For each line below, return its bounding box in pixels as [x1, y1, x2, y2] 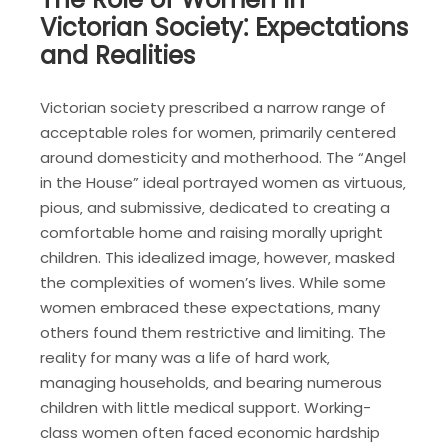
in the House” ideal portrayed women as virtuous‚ [40, 172, 406, 194]
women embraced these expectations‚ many [40, 297, 380, 319]
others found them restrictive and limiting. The [40, 322, 386, 344]
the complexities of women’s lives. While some [40, 272, 386, 294]
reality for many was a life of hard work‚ [40, 347, 330, 369]
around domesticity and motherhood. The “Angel [40, 147, 406, 169]
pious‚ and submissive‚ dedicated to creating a [40, 197, 390, 219]
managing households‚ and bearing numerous [40, 372, 382, 394]
